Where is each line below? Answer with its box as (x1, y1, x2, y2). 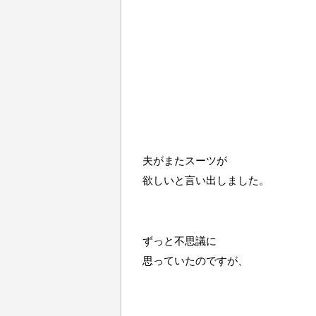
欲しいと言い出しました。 (142, 174, 269, 186)
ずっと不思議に (142, 235, 217, 247)
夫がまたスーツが (142, 154, 227, 166)
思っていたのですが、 (142, 255, 248, 267)
